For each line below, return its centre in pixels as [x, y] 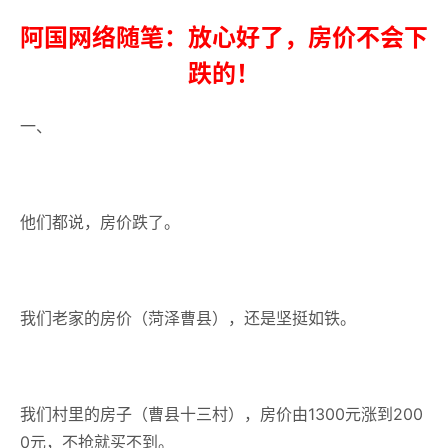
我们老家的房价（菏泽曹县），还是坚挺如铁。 [188, 318]
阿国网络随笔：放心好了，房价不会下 [224, 37]
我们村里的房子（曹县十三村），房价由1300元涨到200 [221, 414]
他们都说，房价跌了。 [100, 222]
